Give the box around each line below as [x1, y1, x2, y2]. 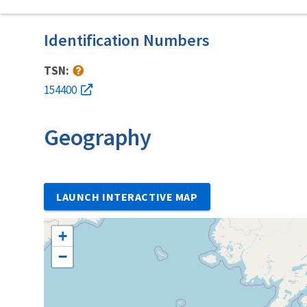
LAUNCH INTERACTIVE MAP [56, 189, 198, 204]
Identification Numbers [44, 29, 210, 51]
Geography [44, 122, 151, 151]
